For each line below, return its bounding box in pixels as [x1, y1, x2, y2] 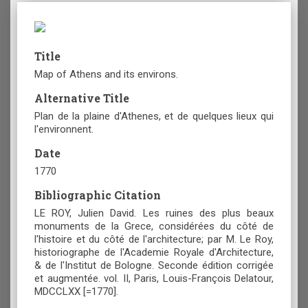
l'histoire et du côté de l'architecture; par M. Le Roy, [34, 233, 274, 246]
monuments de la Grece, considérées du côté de [34, 220, 274, 233]
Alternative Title [34, 91, 129, 106]
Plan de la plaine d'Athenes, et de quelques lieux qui [34, 110, 274, 123]
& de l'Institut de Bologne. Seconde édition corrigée [34, 259, 274, 272]
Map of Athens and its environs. [34, 68, 178, 81]
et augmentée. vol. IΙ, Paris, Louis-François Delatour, [34, 272, 274, 285]
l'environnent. [34, 123, 93, 136]
